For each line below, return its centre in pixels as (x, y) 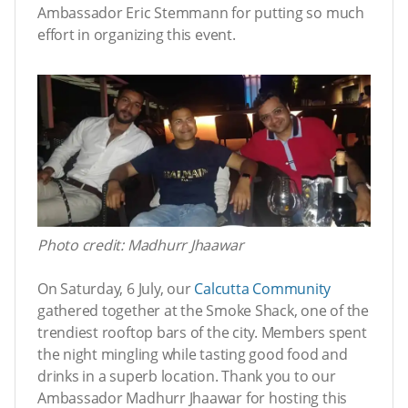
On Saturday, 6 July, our (116, 288)
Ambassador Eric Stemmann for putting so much (201, 12)
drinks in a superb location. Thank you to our (187, 376)
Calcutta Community (263, 288)
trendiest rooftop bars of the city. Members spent (202, 332)
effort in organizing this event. (137, 34)
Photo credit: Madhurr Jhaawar (141, 245)
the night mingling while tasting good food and (193, 354)
